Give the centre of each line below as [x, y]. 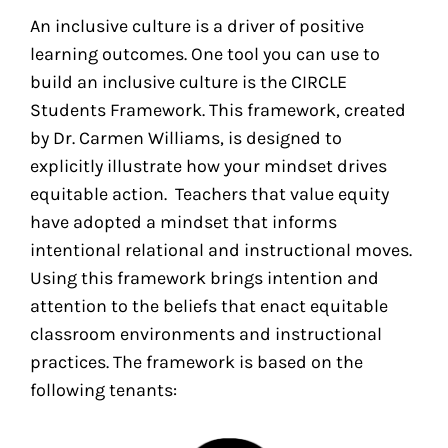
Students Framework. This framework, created [218, 110]
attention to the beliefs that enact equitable [209, 306]
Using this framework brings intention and [205, 278]
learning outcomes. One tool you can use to [205, 54]
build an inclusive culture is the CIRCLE [189, 82]
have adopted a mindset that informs [184, 222]
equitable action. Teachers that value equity [210, 194]
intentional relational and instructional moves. [223, 250]
